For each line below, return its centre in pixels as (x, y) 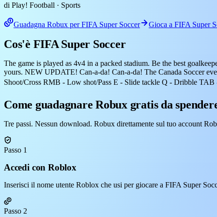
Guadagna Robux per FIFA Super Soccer (77, 24)
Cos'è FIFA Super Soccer (65, 44)
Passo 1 (15, 150)
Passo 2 (15, 211)
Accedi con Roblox (40, 168)
